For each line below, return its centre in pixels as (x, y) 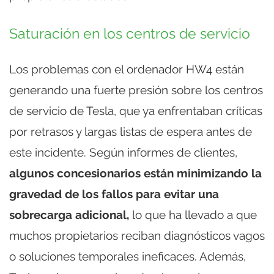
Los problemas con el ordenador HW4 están (127, 69)
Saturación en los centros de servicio (130, 34)
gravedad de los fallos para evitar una (114, 194)
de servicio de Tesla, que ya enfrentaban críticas (136, 111)
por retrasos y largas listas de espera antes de (131, 132)
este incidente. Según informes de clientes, (123, 153)
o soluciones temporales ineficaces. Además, (128, 257)
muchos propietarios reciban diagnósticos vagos (137, 236)
